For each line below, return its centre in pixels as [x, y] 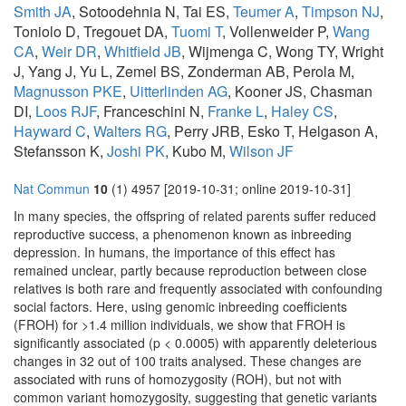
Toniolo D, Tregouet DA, [92, 32]
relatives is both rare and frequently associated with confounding [198, 289]
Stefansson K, [60, 151]
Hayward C [50, 131]
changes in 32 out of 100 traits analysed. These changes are [188, 361]
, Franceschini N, [152, 111]
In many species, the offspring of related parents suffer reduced [195, 216]
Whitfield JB [143, 52]
